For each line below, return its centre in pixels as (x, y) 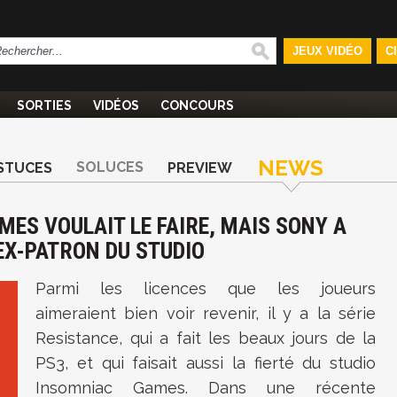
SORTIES (44, 105)
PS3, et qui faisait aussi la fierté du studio (206, 363)
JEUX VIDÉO (327, 51)
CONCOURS (197, 105)
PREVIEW (200, 168)
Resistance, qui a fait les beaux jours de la (206, 338)
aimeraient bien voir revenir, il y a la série (206, 313)
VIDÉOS (116, 105)
